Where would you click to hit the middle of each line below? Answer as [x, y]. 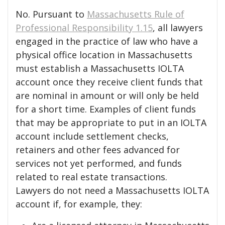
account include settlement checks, [92, 136]
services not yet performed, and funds [99, 163]
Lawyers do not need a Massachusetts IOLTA [112, 190]
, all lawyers [178, 28]
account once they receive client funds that [109, 82]
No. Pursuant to [51, 14]
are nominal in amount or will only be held [107, 95]
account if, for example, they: [79, 204]
